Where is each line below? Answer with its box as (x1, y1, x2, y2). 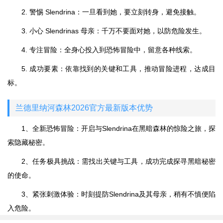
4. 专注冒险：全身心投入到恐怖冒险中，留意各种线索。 (21, 46, 197, 54)
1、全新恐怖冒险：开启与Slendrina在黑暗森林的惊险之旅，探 (21, 124, 216, 132)
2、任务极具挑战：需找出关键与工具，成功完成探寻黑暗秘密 (21, 157, 216, 165)
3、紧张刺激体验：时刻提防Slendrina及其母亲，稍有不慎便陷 (21, 190, 216, 198)
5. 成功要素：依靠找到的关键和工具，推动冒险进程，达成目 (21, 65, 216, 73)
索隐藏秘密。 (7, 138, 49, 146)
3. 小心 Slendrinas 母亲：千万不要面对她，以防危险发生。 (21, 27, 206, 35)
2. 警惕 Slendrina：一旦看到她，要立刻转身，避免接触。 (21, 8, 201, 16)
